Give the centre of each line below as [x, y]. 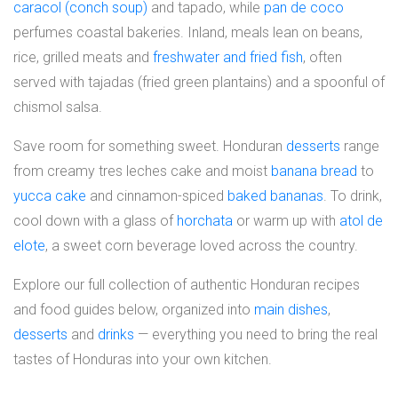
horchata [205, 221]
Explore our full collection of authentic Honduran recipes [187, 285]
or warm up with [286, 221]
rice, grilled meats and [83, 57]
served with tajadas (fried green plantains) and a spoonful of [199, 82]
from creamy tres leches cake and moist [142, 171]
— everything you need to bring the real [256, 334]
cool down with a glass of [95, 221]
